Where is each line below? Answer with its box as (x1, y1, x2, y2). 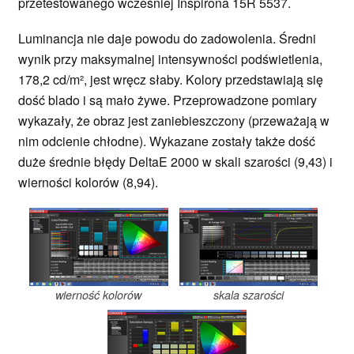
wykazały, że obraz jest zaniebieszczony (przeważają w (18, 111, 330, 130)
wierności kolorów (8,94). (18, 173, 161, 192)
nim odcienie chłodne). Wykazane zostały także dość (18, 132, 315, 151)
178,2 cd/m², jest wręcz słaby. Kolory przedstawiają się (18, 70, 323, 89)
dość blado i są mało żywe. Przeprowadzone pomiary (18, 91, 317, 110)
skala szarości (213, 287, 284, 303)
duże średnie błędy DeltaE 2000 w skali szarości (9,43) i (18, 153, 333, 171)
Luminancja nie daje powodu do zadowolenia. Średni (18, 29, 316, 48)
